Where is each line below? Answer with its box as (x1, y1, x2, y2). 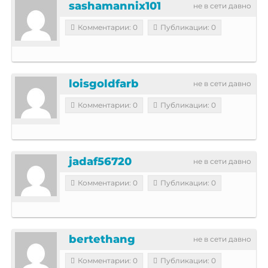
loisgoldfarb (69, 77, 139, 90)
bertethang (69, 232, 135, 246)
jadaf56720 (69, 154, 132, 168)
